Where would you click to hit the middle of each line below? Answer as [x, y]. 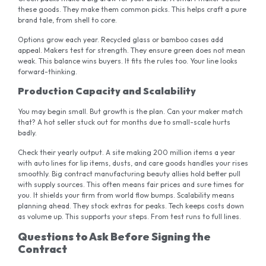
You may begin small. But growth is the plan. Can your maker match [130, 112]
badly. [27, 133]
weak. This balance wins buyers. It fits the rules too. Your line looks [128, 61]
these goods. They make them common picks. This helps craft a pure [132, 9]
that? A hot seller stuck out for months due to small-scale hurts [124, 122]
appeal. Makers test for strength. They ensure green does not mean [132, 50]
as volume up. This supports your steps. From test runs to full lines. [129, 216]
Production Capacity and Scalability [107, 91]
